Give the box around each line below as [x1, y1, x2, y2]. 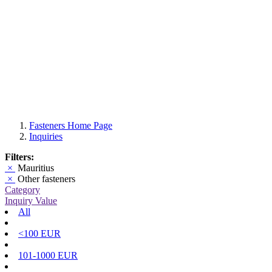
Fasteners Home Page [29, 120, 112, 131]
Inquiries [29, 131, 63, 142]
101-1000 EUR [18, 250, 78, 261]
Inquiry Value [5, 195, 57, 206]
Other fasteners [15, 174, 75, 185]
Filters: [5, 152, 34, 163]
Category [5, 185, 40, 195]
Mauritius [15, 163, 54, 174]
